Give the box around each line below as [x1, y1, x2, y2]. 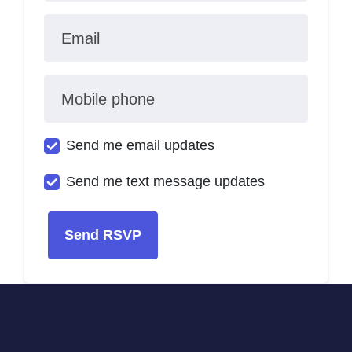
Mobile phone [60, 90, 155, 108]
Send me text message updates [66, 174, 265, 190]
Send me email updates [66, 137, 214, 154]
